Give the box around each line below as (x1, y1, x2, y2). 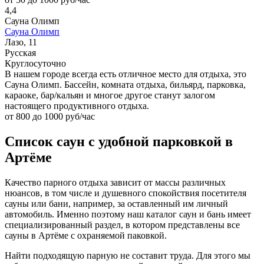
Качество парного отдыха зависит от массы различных (5, 177, 226, 187)
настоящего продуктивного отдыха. (5, 100, 149, 111)
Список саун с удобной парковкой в (5, 133, 233, 149)
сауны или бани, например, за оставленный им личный (5, 198, 228, 209)
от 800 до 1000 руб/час (5, 111, 95, 121)
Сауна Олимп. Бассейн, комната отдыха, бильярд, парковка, (5, 79, 246, 90)
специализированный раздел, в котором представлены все (5, 219, 240, 230)
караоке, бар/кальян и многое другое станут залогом (5, 90, 215, 100)
